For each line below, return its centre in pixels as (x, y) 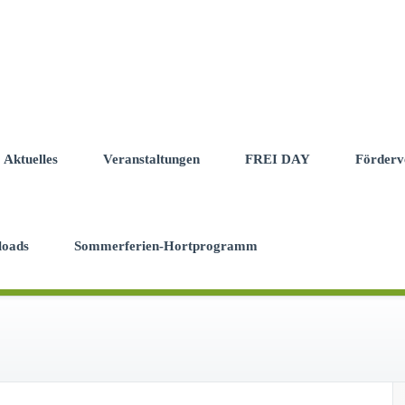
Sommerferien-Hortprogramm (166, 246)
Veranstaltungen (151, 159)
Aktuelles (31, 159)
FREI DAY (278, 159)
